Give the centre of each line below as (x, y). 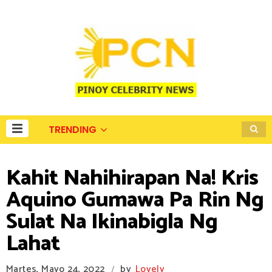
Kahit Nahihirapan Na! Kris (132, 178)
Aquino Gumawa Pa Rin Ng (135, 200)
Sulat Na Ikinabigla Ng (112, 222)
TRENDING (73, 130)
